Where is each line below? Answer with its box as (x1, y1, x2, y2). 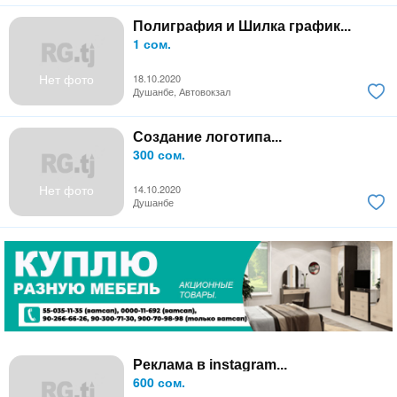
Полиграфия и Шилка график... (133, 19, 351, 35)
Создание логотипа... (133, 129, 282, 145)
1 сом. (133, 35, 171, 53)
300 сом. (133, 145, 185, 164)
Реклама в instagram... (133, 356, 287, 372)
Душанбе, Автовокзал (133, 84, 230, 99)
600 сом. (133, 372, 185, 391)
